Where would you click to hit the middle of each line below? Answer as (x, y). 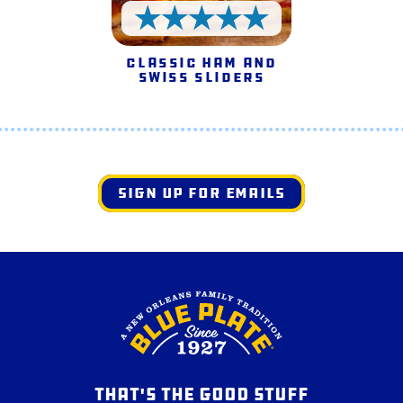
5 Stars (230, 36)
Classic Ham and (201, 62)
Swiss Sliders (201, 76)
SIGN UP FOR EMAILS (201, 193)
